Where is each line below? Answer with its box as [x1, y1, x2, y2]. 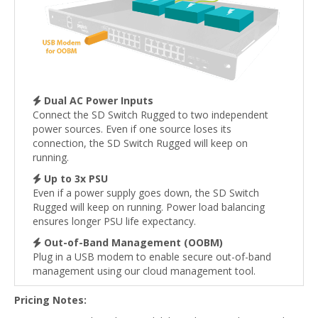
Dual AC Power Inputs [44, 93, 153, 107]
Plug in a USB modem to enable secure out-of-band [33, 249, 271, 263]
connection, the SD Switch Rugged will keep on [33, 136, 248, 150]
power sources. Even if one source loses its [33, 121, 231, 136]
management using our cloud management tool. [33, 263, 256, 278]
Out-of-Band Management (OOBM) [44, 235, 223, 249]
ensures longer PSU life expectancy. [33, 214, 196, 228]
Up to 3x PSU [44, 171, 108, 185]
